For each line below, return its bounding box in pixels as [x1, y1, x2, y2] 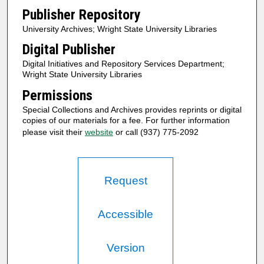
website [84, 127, 113, 137]
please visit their [22, 127, 85, 137]
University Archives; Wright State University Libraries [22, 24, 217, 34]
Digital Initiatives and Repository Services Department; [22, 59, 225, 69]
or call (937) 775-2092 [113, 127, 199, 137]
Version [106, 242, 145, 255]
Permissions [22, 87, 93, 104]
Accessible [98, 208, 154, 221]
